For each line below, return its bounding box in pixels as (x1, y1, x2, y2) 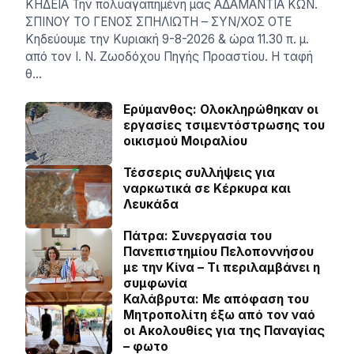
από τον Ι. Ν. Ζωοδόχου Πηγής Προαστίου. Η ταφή (25, 49, 313, 64)
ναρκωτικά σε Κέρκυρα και (123, 181, 291, 196)
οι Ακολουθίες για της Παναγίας (123, 323, 325, 338)
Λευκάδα (123, 197, 179, 212)
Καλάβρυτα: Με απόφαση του (123, 292, 309, 307)
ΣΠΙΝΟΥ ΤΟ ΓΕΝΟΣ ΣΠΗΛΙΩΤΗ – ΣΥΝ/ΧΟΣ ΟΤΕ (25, 14, 292, 29)
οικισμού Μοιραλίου (123, 134, 247, 149)
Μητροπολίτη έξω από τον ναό (123, 307, 315, 322)
